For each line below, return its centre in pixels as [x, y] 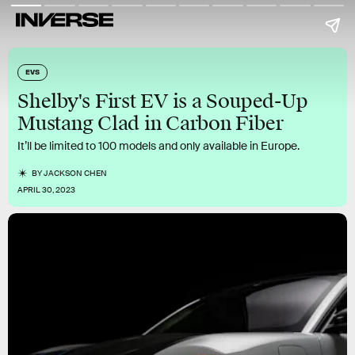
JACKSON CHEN [76, 173]
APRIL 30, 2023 [46, 190]
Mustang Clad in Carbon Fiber [151, 124]
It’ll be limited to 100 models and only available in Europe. [158, 146]
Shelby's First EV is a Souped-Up [163, 101]
